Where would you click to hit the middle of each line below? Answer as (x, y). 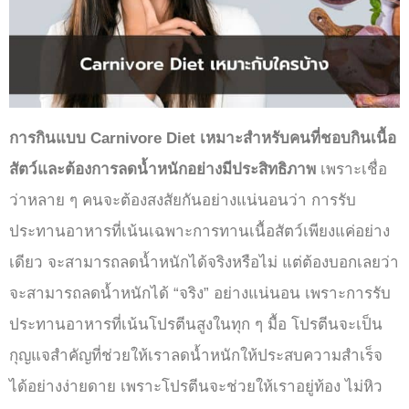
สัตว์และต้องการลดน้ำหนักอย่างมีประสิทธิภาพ (163, 169)
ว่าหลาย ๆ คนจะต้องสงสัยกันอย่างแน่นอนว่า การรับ (183, 200)
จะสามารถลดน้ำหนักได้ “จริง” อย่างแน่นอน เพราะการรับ (200, 293)
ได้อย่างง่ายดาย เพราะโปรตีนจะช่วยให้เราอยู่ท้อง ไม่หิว (196, 386)
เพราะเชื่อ (351, 169)
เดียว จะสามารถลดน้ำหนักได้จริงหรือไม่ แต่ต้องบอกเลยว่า (204, 262)
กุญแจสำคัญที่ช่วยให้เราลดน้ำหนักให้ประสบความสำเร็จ (196, 355)
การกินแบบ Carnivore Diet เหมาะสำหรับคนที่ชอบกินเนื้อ (203, 138)
